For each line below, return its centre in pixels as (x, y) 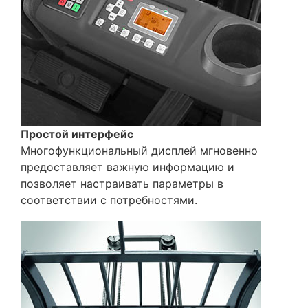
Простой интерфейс (77, 134)
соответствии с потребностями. (109, 200)
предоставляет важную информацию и (128, 167)
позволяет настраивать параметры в (122, 184)
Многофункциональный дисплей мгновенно (139, 151)
